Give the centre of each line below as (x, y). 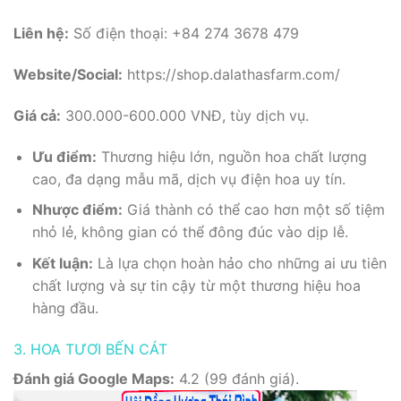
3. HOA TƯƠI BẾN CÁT (90, 349)
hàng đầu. (65, 307)
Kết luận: (62, 263)
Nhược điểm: (77, 210)
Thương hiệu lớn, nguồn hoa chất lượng (231, 156)
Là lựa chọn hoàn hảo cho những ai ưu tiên (239, 263)
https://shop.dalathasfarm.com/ (231, 75)
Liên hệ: (41, 34)
